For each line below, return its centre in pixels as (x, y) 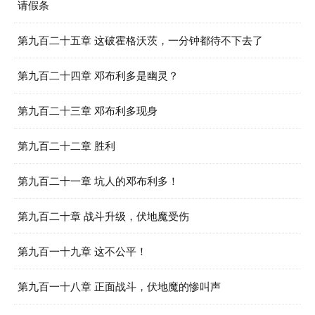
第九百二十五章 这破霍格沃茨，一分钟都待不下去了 (140, 40)
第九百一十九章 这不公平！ (82, 251)
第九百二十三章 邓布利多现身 (88, 111)
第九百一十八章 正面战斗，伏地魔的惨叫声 (119, 287)
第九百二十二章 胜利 (66, 146)
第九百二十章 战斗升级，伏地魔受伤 (103, 216)
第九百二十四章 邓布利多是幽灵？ (98, 76)
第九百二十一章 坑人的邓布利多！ (98, 181)
